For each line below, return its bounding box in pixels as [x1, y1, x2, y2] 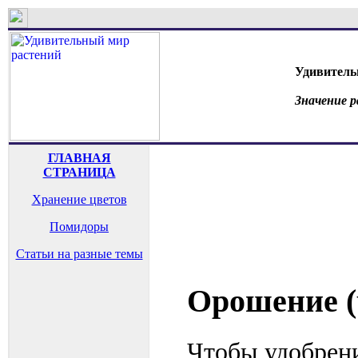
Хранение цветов [31, 193, 127, 206]
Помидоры [50, 220, 109, 233]
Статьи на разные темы [15, 247, 143, 261]
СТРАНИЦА [42, 165, 116, 179]
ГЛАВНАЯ [47, 151, 111, 165]
